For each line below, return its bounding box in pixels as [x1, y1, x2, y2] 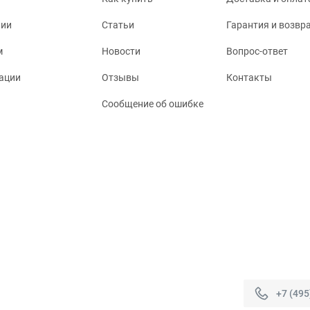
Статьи [102, 19, 134, 31]
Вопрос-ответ [226, 46, 288, 57]
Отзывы [102, 72, 139, 84]
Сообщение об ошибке [102, 98, 203, 110]
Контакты [226, 72, 272, 84]
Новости [102, 46, 140, 57]
